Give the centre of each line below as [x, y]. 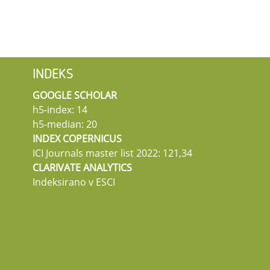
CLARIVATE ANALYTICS [82, 167]
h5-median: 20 [65, 124]
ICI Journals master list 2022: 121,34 [112, 153]
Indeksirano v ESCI [74, 182]
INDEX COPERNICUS [77, 138]
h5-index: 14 [60, 109]
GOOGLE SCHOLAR [75, 95]
